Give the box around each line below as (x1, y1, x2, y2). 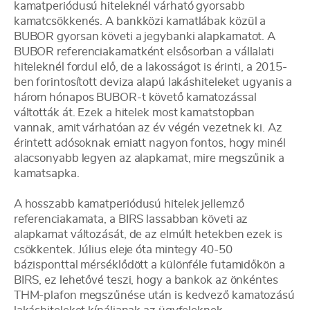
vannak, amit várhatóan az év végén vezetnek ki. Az (13, 122, 282, 134)
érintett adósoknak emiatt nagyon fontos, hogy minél (13, 137, 286, 149)
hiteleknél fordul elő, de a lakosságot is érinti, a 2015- (13, 61, 288, 73)
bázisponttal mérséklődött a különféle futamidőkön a (13, 259, 285, 271)
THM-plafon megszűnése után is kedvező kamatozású (13, 289, 295, 301)
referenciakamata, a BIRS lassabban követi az (13, 213, 248, 225)
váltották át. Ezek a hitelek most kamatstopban (13, 107, 255, 118)
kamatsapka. (13, 167, 82, 179)
